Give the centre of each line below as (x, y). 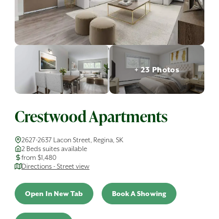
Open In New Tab (54, 194)
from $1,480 (39, 157)
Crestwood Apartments (91, 116)
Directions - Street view (55, 166)
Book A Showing (139, 194)
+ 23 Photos (157, 69)
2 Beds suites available (54, 149)
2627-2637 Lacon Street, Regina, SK (72, 140)
